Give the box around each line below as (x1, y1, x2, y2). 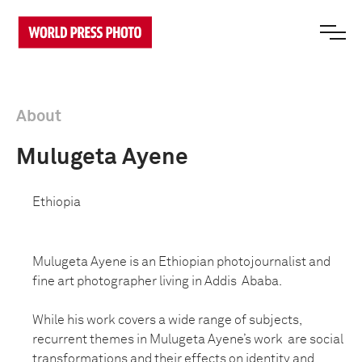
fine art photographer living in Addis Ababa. (32, 275, 282, 288)
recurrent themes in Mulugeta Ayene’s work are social (32, 333, 343, 346)
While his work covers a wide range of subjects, (32, 314, 301, 326)
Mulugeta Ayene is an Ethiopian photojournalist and (32, 255, 330, 268)
